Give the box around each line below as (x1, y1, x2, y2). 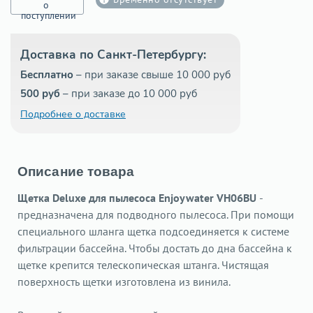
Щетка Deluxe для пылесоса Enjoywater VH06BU (17, 190, 256, 205)
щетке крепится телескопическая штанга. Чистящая (17, 257, 269, 272)
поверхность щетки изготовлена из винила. (17, 274, 231, 289)
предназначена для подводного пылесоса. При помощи (17, 207, 294, 221)
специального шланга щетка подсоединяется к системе (17, 224, 289, 238)
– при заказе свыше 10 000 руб (73, 67, 231, 82)
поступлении (21, 8, 76, 22)
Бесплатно (20, 67, 73, 82)
